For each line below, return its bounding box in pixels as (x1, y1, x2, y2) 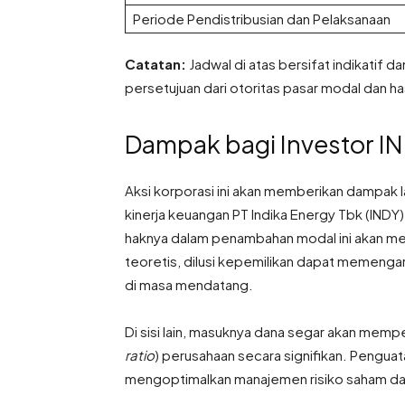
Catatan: (125, 55, 186, 73)
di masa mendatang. (125, 276, 253, 294)
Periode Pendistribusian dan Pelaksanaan (133, 10, 391, 28)
